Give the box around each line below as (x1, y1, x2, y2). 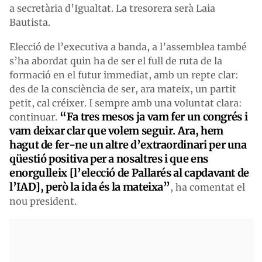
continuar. (9, 111, 60, 123)
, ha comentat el (170, 181, 245, 193)
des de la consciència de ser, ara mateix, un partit (9, 82, 236, 95)
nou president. (9, 195, 77, 207)
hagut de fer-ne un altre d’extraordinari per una (9, 137, 247, 151)
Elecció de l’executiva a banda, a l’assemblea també (9, 40, 247, 53)
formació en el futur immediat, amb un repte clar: (9, 68, 239, 81)
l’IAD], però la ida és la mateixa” (9, 180, 170, 194)
